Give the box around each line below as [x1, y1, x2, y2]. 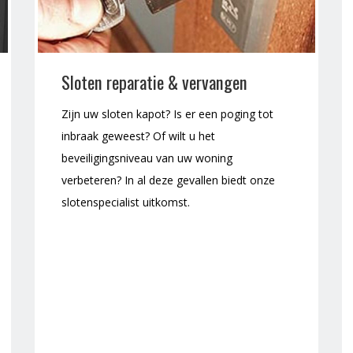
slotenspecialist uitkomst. [61, 195, 190, 210]
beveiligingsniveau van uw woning [61, 150, 232, 166]
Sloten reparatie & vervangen [61, 69, 247, 95]
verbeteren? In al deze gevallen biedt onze [61, 173, 275, 188]
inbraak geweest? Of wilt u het [61, 128, 215, 144]
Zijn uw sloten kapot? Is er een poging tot [61, 106, 273, 122]
